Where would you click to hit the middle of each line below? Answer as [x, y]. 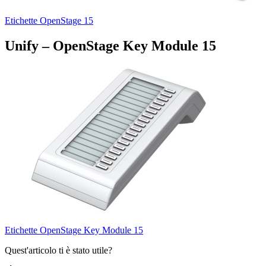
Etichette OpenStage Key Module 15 [74, 230]
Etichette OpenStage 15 [49, 20]
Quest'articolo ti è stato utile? [58, 250]
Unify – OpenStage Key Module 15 [110, 45]
